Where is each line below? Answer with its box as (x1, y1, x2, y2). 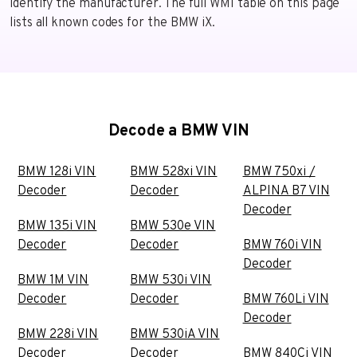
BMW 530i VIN (130, 273, 212, 289)
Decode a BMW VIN (108, 121, 249, 143)
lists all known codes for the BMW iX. (10, 15, 216, 32)
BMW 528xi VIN (130, 164, 218, 181)
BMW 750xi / (242, 164, 316, 181)
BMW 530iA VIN (130, 327, 220, 343)
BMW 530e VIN (130, 218, 216, 235)
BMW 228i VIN (18, 327, 99, 343)
